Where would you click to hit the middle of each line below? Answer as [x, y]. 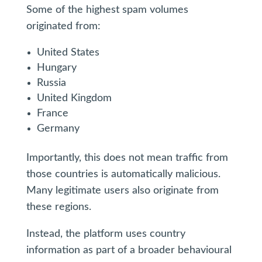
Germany [58, 129]
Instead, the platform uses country [106, 234]
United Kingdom [74, 98]
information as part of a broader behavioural [129, 250]
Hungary [56, 68]
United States [68, 53]
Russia [51, 83]
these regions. [58, 207]
